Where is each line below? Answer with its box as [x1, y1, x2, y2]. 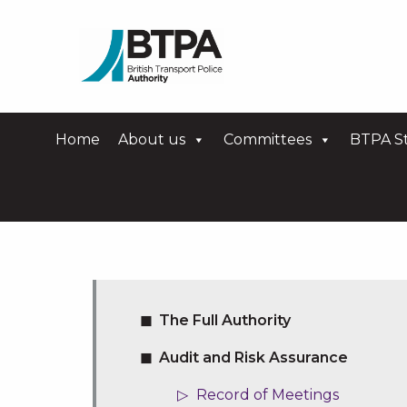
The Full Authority [158, 312, 291, 329]
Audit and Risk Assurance [158, 349, 348, 366]
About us [118, 131, 185, 148]
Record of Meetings [195, 386, 339, 403]
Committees [223, 131, 312, 148]
